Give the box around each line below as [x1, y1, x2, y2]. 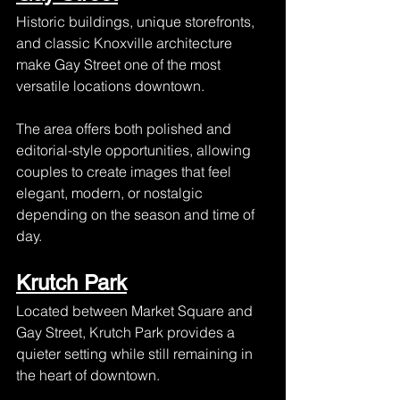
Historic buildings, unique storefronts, [16, 12, 258, 30]
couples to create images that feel [16, 162, 235, 180]
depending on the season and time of [16, 205, 258, 223]
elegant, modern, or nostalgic [16, 184, 206, 202]
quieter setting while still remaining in [16, 345, 256, 362]
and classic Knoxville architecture [16, 34, 236, 52]
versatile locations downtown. [16, 77, 204, 95]
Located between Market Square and [16, 302, 256, 320]
